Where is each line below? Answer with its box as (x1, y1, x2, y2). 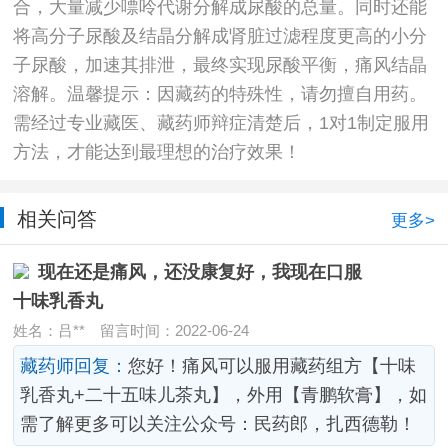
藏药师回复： (20, 356, 129, 377)
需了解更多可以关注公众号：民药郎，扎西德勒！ (20, 414, 417, 435)
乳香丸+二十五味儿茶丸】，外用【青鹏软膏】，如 (20, 385, 428, 406)
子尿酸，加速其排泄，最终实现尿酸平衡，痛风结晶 (12, 55, 427, 76)
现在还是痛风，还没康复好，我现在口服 (38, 261, 363, 282)
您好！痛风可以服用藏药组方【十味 (128, 356, 417, 377)
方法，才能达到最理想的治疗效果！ (12, 142, 301, 163)
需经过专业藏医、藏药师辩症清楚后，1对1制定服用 (12, 113, 429, 134)
